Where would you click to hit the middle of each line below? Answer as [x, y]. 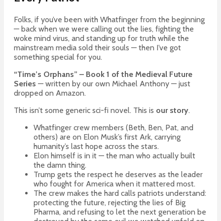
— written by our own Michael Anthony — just [113, 84]
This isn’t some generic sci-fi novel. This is [85, 110]
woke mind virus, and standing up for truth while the [101, 38]
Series [25, 84]
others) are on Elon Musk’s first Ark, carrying [107, 137]
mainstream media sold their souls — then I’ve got [97, 48]
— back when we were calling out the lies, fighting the [104, 29]
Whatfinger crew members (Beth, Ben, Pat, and [113, 128]
